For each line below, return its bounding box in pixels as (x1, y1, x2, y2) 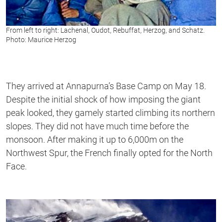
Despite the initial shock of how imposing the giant (6, 94, 201, 105)
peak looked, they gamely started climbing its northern (6, 107, 215, 118)
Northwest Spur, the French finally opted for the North (6, 147, 213, 158)
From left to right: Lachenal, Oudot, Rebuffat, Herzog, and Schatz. (6, 26, 205, 34)
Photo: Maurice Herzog (6, 35, 76, 44)
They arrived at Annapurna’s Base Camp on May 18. (6, 80, 206, 91)
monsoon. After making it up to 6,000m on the (6, 134, 183, 145)
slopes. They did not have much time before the (6, 120, 189, 131)
